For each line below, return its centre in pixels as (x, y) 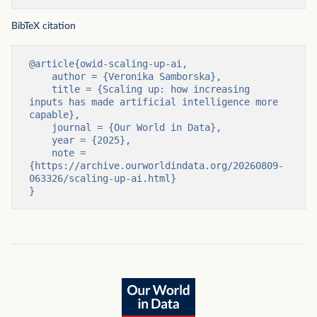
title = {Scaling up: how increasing (40, 89)
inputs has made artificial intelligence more (154, 102)
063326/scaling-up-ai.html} (103, 178)
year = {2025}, (40, 140)
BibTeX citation (44, 26)
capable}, (54, 115)
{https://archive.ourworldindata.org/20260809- (156, 166)
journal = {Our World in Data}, (40, 127)
